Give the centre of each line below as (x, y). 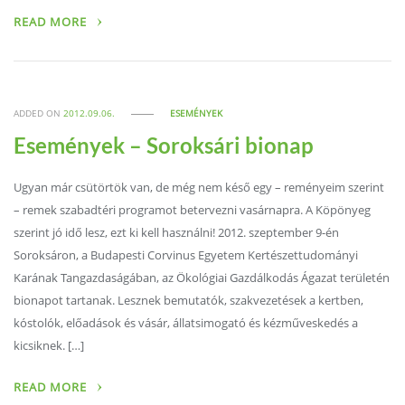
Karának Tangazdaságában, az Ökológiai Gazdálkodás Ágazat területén (202, 278)
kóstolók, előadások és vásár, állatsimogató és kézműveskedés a (186, 323)
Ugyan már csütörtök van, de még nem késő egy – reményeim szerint (199, 187)
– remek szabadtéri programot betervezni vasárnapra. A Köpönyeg (193, 210)
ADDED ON (39, 113)
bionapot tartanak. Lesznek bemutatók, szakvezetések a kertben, (189, 300)
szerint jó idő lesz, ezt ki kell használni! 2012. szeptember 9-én (177, 232)
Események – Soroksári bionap (164, 145)
